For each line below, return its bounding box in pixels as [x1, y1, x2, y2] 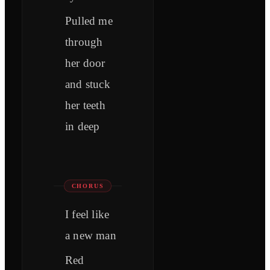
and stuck [65, 78, 110, 91]
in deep [65, 120, 100, 133]
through [65, 36, 103, 49]
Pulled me [65, 14, 113, 28]
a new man [65, 229, 116, 242]
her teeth [65, 99, 105, 112]
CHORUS [71, 183, 104, 190]
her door [65, 57, 105, 70]
